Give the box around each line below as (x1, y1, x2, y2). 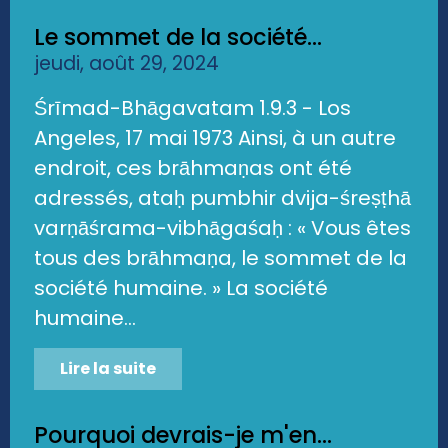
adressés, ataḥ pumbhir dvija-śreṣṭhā (34, 184, 411, 213)
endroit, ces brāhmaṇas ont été (34, 154, 352, 183)
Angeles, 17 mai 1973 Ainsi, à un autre (34, 124, 396, 153)
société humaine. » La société (34, 274, 328, 303)
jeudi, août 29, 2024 (34, 50, 219, 78)
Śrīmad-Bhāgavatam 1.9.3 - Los (34, 94, 351, 123)
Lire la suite (60, 356, 156, 380)
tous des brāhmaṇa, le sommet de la (34, 244, 407, 273)
